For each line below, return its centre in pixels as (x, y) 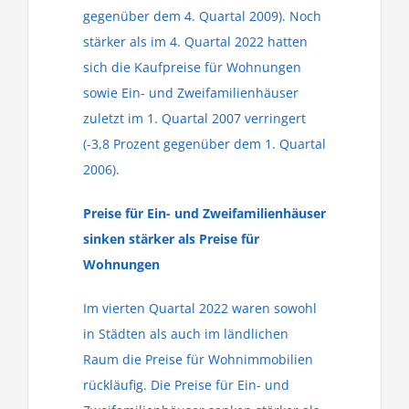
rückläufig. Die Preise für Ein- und (186, 385)
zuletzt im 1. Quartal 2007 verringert (194, 118)
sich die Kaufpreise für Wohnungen (192, 67)
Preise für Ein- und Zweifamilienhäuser (204, 213)
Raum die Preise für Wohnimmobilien (198, 359)
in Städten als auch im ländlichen (186, 334)
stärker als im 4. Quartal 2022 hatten (195, 42)
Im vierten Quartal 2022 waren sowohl (200, 308)
